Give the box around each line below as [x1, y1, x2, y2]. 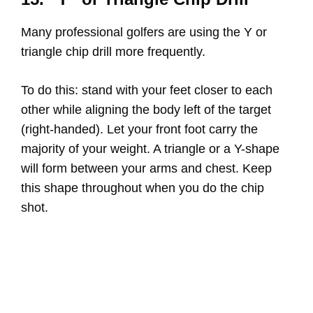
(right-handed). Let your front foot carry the [21, 122, 258, 137]
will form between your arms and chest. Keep [21, 161, 272, 176]
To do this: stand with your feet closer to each [21, 83, 272, 98]
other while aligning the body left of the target [21, 103, 271, 117]
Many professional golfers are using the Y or [21, 25, 267, 40]
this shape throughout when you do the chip [21, 181, 264, 196]
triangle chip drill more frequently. [21, 45, 209, 59]
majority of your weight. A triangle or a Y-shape [21, 142, 279, 156]
